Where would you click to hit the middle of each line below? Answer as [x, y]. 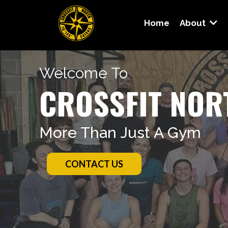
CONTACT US [94, 164]
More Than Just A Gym [120, 133]
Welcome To [83, 73]
